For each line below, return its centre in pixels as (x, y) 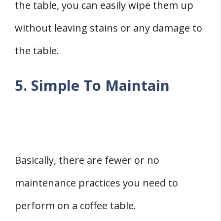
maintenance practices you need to (96, 183)
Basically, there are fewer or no (87, 160)
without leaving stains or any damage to (109, 28)
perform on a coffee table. (75, 206)
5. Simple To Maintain (92, 85)
